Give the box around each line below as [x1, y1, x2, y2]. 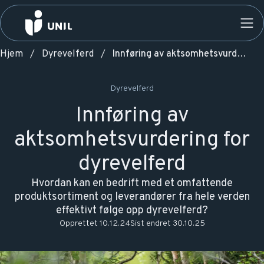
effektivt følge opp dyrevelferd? [56, 204, 208, 217]
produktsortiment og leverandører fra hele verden [14, 190, 250, 204]
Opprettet [59, 219, 98, 229]
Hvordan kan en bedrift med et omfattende [31, 177, 233, 190]
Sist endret [130, 219, 171, 229]
